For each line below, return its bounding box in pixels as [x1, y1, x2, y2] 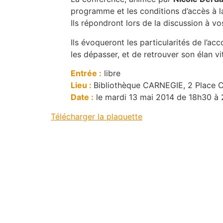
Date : [71, 92, 94, 103]
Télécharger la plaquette [51, 111, 142, 121]
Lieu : [71, 80, 92, 91]
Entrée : [71, 68, 102, 79]
